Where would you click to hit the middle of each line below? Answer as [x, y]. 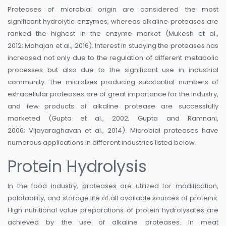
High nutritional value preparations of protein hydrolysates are [113, 210]
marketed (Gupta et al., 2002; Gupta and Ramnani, [113, 119]
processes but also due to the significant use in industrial [113, 70]
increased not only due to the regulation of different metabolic [113, 58]
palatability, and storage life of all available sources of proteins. [113, 198]
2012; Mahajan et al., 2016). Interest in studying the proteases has [113, 46]
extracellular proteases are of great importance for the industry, [113, 94]
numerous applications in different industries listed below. [102, 143]
